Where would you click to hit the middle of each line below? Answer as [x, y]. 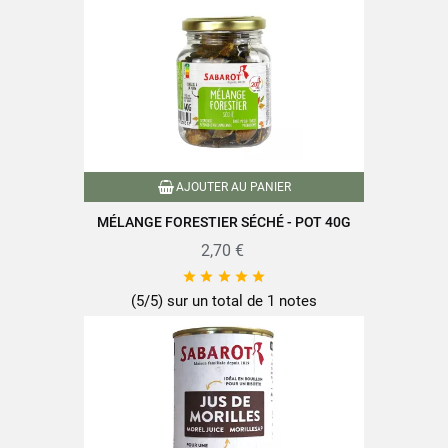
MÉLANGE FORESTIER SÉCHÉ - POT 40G [224, 222]
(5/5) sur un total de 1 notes [224, 301]
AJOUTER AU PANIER [233, 187]
